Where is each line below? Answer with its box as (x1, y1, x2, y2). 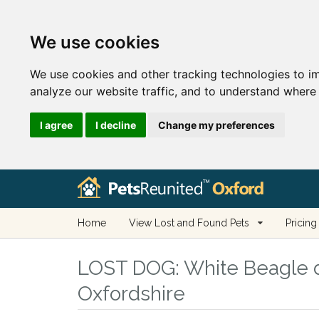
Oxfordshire (77, 282, 185, 305)
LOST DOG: (77, 256, 179, 280)
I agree (40, 118, 73, 131)
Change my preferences (158, 118, 275, 131)
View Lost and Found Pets (128, 217, 249, 229)
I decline (95, 118, 136, 131)
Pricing (285, 217, 317, 229)
